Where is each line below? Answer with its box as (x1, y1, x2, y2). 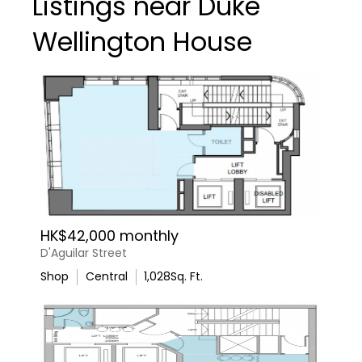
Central (85, 268, 128, 284)
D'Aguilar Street (40, 245, 127, 261)
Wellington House (32, 23, 252, 60)
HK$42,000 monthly (40, 225, 179, 246)
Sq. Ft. (170, 268, 203, 284)
